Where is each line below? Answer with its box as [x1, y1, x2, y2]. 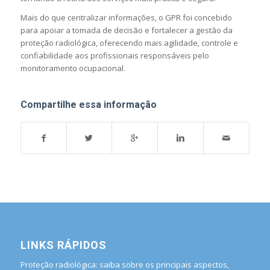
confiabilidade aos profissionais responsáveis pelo [20, 49, 209, 61]
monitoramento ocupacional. [20, 62, 125, 74]
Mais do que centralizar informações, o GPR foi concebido [20, 11, 232, 23]
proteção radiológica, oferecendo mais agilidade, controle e [20, 37, 238, 48]
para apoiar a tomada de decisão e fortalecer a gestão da [20, 24, 233, 36]
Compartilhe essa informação [20, 98, 157, 110]
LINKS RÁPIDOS [20, 238, 107, 251]
